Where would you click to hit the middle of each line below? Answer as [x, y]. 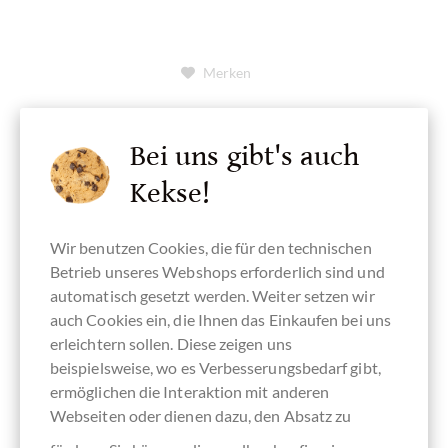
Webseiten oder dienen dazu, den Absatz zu [201, 415]
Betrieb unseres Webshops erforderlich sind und [217, 271]
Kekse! [170, 193]
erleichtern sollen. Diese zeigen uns [171, 343]
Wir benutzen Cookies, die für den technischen [211, 247]
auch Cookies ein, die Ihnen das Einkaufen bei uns [220, 319]
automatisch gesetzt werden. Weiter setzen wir [212, 295]
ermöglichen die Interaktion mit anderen [190, 391]
